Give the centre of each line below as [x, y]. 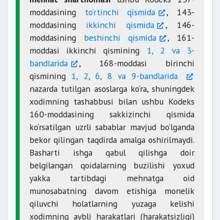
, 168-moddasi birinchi [137, 63]
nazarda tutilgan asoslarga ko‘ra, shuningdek [112, 89]
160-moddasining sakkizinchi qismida [112, 114]
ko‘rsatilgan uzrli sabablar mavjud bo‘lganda [112, 127]
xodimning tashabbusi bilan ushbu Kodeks [112, 101]
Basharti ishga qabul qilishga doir [112, 152]
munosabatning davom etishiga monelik [112, 191]
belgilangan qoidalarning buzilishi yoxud [112, 165]
